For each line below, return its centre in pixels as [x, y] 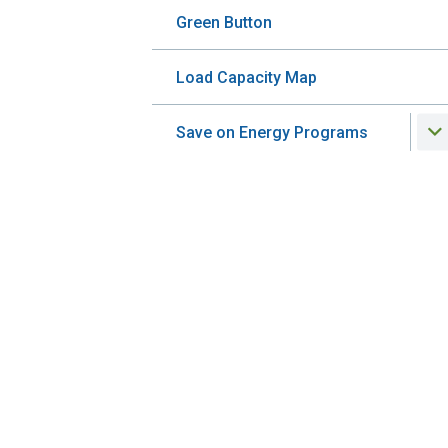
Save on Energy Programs [272, 133]
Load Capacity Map [247, 78]
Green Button [224, 23]
